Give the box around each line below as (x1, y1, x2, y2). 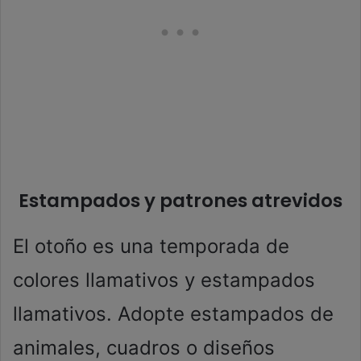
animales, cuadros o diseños (13, 335, 275, 359)
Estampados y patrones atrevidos (19, 187, 342, 214)
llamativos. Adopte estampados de (13, 301, 334, 326)
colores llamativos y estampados (13, 268, 315, 292)
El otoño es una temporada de (13, 234, 289, 258)
